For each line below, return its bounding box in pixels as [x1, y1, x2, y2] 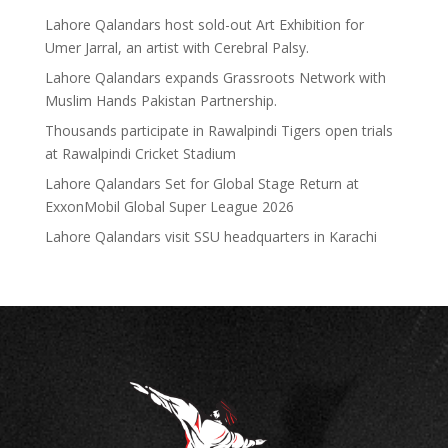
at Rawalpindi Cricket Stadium [44, 144, 236, 163]
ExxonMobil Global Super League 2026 [44, 197, 294, 216]
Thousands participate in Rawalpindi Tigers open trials [44, 121, 393, 140]
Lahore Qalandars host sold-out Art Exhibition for [44, 15, 364, 34]
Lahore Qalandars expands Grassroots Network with [44, 68, 386, 87]
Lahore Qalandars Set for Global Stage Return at [44, 174, 359, 193]
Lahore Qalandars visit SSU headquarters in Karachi [44, 227, 377, 246]
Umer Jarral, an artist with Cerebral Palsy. [44, 38, 309, 57]
